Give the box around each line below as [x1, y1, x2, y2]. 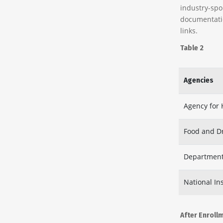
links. [180, 26, 198, 35]
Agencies [183, 76, 214, 85]
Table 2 [180, 44, 204, 52]
